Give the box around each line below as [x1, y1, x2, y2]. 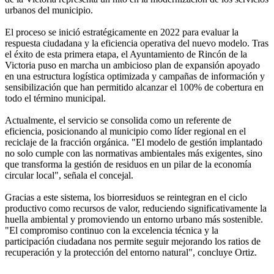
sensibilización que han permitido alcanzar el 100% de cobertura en [5, 81, 264, 92]
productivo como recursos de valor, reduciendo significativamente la [5, 202, 267, 213]
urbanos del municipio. [5, 4, 93, 15]
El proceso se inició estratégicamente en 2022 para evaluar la [5, 26, 239, 37]
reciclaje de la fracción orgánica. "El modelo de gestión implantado [5, 136, 262, 147]
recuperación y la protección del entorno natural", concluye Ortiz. [5, 246, 257, 257]
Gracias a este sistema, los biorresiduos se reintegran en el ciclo [5, 191, 247, 202]
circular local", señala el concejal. [5, 169, 133, 180]
